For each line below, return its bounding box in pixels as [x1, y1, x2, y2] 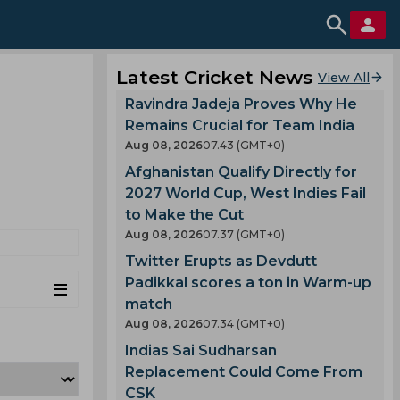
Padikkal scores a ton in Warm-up [125, 274, 371, 291]
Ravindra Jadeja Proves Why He [125, 96, 357, 112]
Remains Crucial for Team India [125, 117, 354, 134]
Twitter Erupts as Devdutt [125, 253, 317, 270]
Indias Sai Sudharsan [125, 342, 277, 359]
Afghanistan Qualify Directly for [125, 163, 357, 180]
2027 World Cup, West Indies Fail [125, 185, 366, 202]
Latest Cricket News [116, 66, 312, 88]
